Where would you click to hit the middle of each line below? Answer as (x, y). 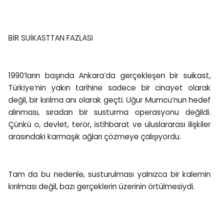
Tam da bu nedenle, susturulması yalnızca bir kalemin (109, 174)
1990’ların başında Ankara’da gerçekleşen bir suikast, (109, 75)
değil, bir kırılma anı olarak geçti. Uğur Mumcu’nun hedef (109, 100)
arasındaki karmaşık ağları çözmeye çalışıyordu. (94, 136)
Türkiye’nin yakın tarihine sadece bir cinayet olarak (109, 88)
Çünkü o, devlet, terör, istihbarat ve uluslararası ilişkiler (109, 124)
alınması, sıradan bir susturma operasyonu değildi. (109, 112)
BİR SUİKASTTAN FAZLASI (50, 38)
